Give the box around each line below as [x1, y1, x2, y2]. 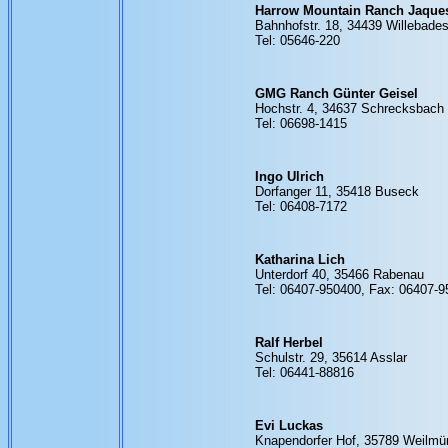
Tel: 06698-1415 [254, 116, 347, 131]
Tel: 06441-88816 [254, 365, 354, 380]
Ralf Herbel [254, 335, 323, 350]
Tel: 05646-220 [254, 33, 340, 48]
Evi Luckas [254, 418, 323, 433]
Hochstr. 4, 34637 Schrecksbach [254, 101, 444, 116]
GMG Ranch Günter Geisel [254, 86, 418, 101]
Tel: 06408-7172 [254, 199, 347, 214]
